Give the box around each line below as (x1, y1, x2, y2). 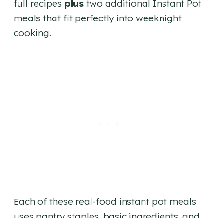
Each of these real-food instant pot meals (14, 196, 196, 208)
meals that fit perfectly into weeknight (14, 12, 182, 24)
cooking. (14, 27, 51, 39)
